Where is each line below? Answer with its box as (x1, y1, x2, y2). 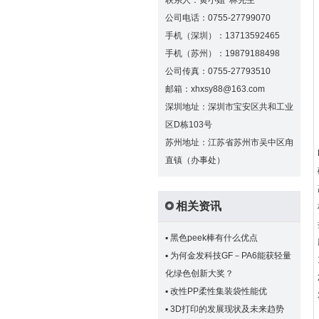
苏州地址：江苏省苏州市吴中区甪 (165, 137, 293, 147)
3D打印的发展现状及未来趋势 (170, 304, 284, 314)
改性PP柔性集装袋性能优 (170, 286, 267, 296)
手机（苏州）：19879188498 (165, 48, 280, 58)
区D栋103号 (165, 120, 212, 130)
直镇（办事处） (165, 155, 225, 165)
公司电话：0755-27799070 (165, 13, 271, 23)
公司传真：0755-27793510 (165, 66, 271, 76)
